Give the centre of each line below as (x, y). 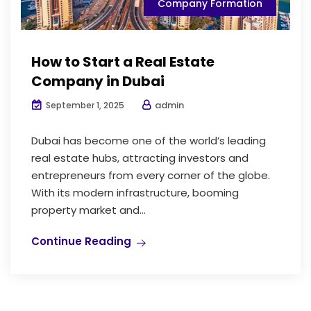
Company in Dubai (98, 81)
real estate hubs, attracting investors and (140, 158)
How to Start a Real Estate (123, 61)
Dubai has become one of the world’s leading (149, 140)
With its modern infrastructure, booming (135, 192)
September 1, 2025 (84, 105)
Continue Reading (81, 241)
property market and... (89, 210)
